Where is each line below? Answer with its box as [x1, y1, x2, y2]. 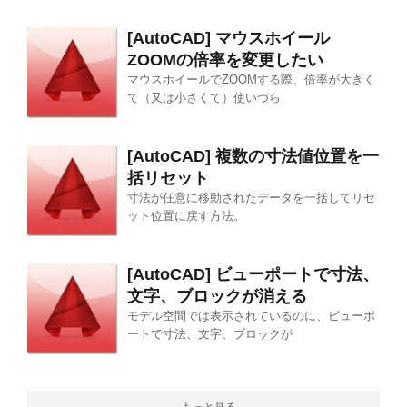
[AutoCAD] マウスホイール [127, 29, 346, 47]
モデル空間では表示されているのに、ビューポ [127, 309, 375, 323]
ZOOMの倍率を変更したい [127, 51, 323, 69]
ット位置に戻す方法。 [127, 209, 245, 223]
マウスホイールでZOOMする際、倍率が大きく [127, 73, 375, 86]
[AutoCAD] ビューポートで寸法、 [127, 265, 379, 283]
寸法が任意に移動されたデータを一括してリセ [127, 191, 375, 204]
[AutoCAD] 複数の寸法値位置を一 [127, 147, 379, 165]
